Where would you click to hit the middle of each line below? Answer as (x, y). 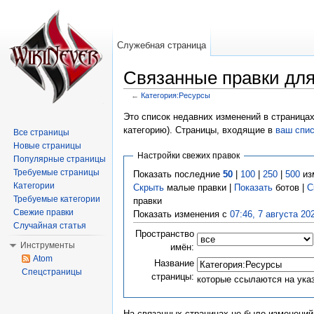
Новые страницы (47, 146)
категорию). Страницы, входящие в (199, 130)
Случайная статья (50, 226)
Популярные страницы (60, 159)
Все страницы (41, 132)
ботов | (289, 187)
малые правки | (199, 187)
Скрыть (148, 187)
